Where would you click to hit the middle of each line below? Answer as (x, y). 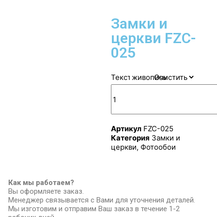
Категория (130, 138)
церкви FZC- (153, 38)
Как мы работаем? (41, 183)
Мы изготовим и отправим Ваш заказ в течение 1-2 (94, 209)
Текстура (127, 77)
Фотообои (158, 147)
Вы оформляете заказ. (46, 191)
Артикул (126, 129)
